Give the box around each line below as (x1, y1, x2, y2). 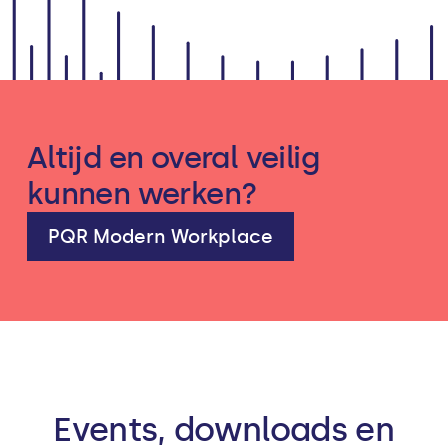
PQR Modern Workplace (47, 224, 273, 248)
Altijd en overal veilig (26, 139, 320, 176)
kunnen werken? (26, 175, 257, 212)
